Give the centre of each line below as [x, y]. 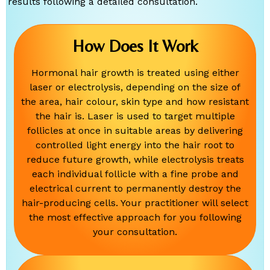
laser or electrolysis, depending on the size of [135, 87]
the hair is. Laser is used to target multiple [135, 116]
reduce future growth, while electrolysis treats [135, 159]
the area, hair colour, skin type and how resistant [135, 101]
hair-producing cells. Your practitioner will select [135, 202]
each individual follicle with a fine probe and [135, 174]
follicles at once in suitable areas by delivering [135, 130]
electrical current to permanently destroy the [135, 188]
